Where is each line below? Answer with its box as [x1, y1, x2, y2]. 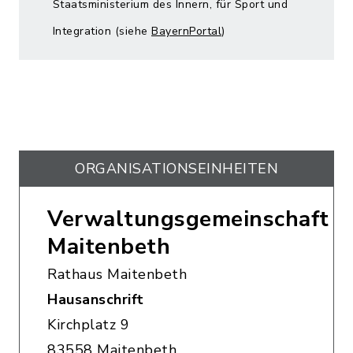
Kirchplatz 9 [47, 315, 129, 334]
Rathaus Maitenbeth [47, 265, 187, 284]
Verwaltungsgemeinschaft [47, 204, 329, 234]
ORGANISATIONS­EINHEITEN [75, 159, 278, 178]
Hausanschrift [47, 290, 144, 309]
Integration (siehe [52, 24, 151, 39]
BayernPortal [151, 24, 221, 39]
